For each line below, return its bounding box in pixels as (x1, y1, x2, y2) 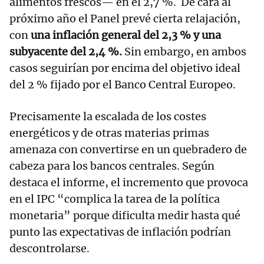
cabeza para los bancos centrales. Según (9, 159, 214, 173)
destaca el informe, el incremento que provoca (9, 176, 248, 190)
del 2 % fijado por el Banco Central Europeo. (9, 78, 236, 92)
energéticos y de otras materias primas (9, 126, 209, 140)
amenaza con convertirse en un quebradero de (9, 143, 247, 157)
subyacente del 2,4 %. (9, 45, 122, 59)
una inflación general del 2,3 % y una (31, 28, 221, 42)
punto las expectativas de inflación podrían (9, 225, 231, 239)
